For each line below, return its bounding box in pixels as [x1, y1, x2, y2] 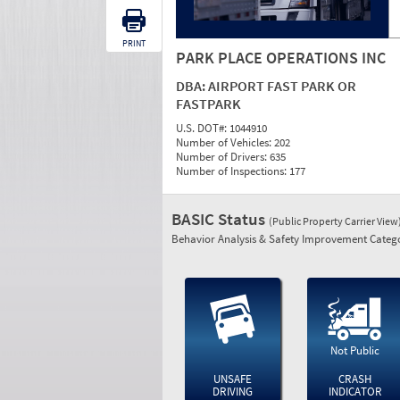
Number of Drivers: [176, 149, 270, 164]
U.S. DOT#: [176, 121, 229, 136]
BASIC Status [171, 208, 269, 229]
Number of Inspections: [176, 163, 289, 179]
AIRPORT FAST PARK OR [208, 77, 356, 95]
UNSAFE [212, 371, 252, 387]
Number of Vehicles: [176, 135, 274, 150]
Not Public [330, 343, 380, 358]
